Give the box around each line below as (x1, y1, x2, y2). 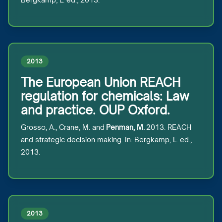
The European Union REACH (21, 75, 180, 90)
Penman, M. (106, 123, 145, 131)
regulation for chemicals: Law (21, 89, 189, 104)
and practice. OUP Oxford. (21, 103, 170, 117)
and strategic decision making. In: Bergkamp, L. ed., (21, 135, 192, 144)
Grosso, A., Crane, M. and (21, 123, 106, 131)
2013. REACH (145, 123, 191, 131)
